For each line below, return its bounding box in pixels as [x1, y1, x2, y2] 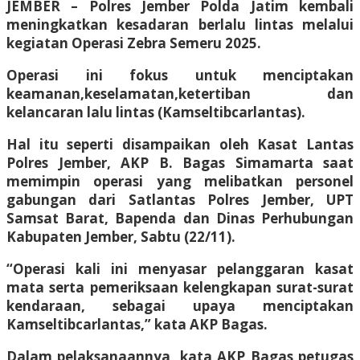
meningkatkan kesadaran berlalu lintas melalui [6, 14, 354, 34]
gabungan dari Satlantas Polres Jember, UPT [6, 190, 354, 209]
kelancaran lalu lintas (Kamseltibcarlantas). [6, 102, 305, 121]
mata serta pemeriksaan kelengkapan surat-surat [6, 277, 354, 297]
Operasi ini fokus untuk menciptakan [6, 65, 354, 84]
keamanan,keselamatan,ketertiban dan [6, 84, 354, 103]
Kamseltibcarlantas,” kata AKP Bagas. [6, 314, 268, 333]
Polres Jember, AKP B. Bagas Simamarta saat [6, 153, 354, 172]
